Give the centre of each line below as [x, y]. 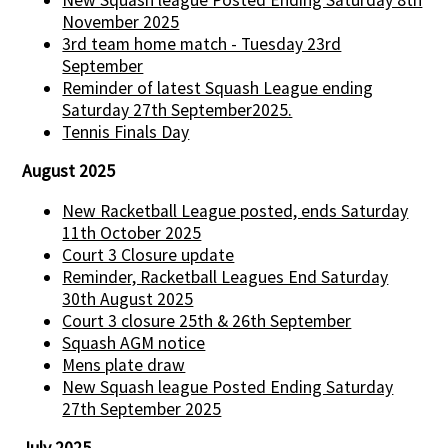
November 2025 [121, 21]
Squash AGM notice [134, 342]
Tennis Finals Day [126, 131]
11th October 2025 [132, 232]
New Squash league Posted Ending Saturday [228, 386]
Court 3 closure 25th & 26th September [207, 320]
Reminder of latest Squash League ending [218, 87]
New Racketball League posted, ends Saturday [235, 210]
